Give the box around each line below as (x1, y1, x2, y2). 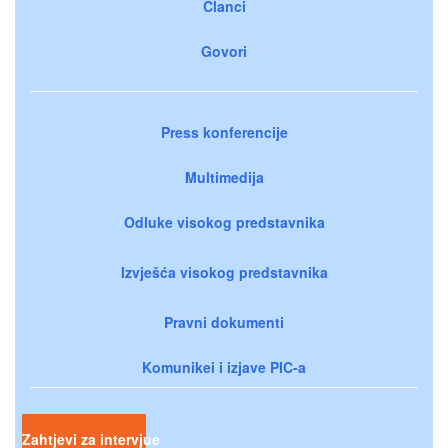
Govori (201, 40, 247, 61)
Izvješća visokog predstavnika (120, 261, 328, 282)
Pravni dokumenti (164, 311, 284, 332)
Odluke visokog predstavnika (123, 211, 325, 232)
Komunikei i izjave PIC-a (142, 356, 306, 377)
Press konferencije (160, 121, 288, 142)
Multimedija (184, 166, 264, 187)
